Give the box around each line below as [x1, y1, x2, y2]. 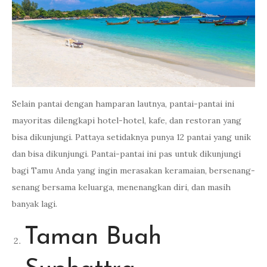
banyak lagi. [12, 198, 57, 209]
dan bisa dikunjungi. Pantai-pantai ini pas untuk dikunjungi [12, 148, 241, 159]
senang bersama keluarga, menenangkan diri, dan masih [12, 182, 231, 193]
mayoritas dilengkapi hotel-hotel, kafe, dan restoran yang [12, 115, 241, 126]
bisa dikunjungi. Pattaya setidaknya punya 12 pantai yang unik [12, 132, 251, 142]
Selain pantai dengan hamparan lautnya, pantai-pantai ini [12, 98, 234, 109]
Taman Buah [24, 225, 162, 250]
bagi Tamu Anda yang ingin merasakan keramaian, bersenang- [12, 165, 255, 176]
